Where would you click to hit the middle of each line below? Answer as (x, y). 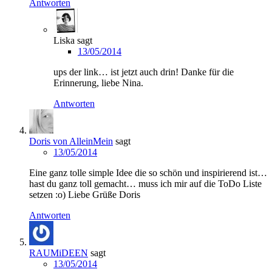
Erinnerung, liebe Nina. (98, 83)
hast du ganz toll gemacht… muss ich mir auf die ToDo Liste (145, 183)
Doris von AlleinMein (71, 141)
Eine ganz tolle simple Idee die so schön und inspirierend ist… (148, 172)
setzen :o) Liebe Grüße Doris (85, 194)
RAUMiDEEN (59, 253)
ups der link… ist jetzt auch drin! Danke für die (144, 72)
